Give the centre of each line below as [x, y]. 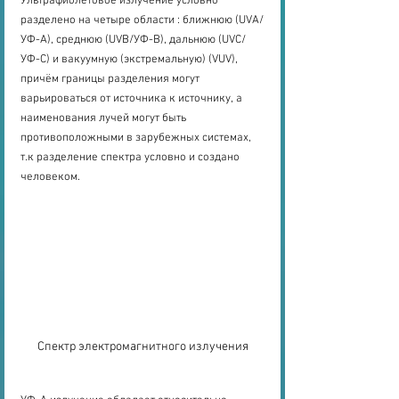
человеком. [50, 177]
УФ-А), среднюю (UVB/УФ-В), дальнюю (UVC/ [133, 40]
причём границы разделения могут [111, 79]
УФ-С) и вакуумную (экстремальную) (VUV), [130, 59]
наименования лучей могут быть [105, 118]
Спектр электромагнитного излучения [142, 347]
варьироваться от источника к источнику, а [133, 98]
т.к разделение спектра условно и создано [131, 157]
